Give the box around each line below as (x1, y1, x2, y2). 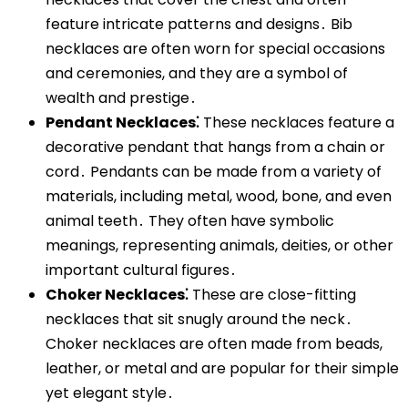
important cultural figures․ (46, 260, 237, 281)
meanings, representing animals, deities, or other (46, 235, 393, 257)
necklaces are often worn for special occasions (46, 38, 385, 60)
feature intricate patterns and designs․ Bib (46, 14, 352, 36)
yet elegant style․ (46, 382, 174, 404)
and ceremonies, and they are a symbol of (46, 63, 348, 85)
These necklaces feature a (199, 112, 394, 134)
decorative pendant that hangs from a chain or (46, 137, 385, 158)
